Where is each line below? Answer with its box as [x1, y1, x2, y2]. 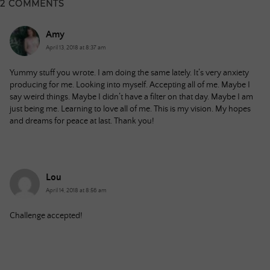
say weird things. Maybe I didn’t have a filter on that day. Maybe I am [10, 92, 253, 102]
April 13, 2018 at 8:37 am [46, 44, 106, 52]
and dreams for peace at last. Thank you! [10, 116, 154, 127]
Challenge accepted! [10, 211, 83, 221]
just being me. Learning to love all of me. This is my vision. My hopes [10, 104, 251, 115]
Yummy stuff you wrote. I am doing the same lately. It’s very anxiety [10, 68, 249, 78]
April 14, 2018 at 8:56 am [46, 187, 107, 195]
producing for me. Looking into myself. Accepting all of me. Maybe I [10, 80, 250, 90]
